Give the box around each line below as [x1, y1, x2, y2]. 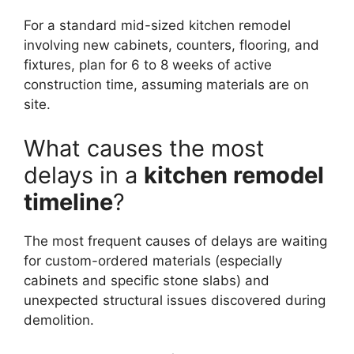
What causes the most [24, 134, 265, 162]
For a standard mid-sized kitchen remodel [24, 17, 291, 34]
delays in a [24, 160, 144, 189]
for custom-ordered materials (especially [24, 252, 282, 269]
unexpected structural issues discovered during [24, 292, 326, 308]
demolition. [24, 311, 94, 328]
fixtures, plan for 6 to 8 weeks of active [24, 57, 272, 73]
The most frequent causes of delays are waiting [24, 232, 327, 249]
